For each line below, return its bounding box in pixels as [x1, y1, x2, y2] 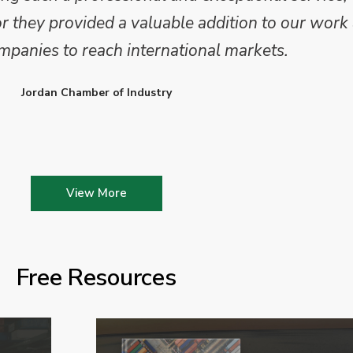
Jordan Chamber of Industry [20, 85, 172, 100]
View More [65, 185, 127, 201]
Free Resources [16, 262, 176, 294]
